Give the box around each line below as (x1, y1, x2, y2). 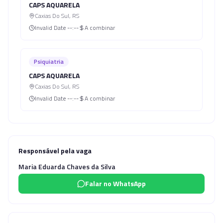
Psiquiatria (34, 57, 64, 66)
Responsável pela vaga (18, 145, 92, 156)
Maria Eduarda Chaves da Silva (18, 161, 115, 172)
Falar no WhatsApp (85, 178, 146, 189)
